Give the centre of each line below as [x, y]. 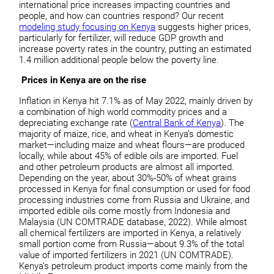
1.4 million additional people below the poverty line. [119, 60]
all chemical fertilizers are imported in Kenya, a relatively [130, 233]
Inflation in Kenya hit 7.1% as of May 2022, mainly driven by [136, 101]
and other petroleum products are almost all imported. [127, 167]
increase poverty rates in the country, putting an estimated [135, 49]
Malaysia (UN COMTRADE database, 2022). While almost [133, 222]
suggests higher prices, [203, 27]
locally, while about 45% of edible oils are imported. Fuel [129, 156]
